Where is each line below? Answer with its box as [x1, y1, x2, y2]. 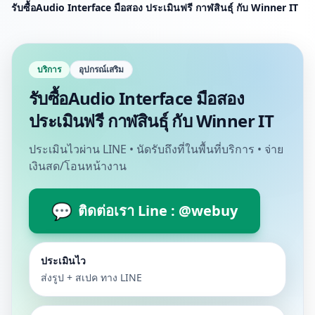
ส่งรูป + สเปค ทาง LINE [41, 271, 142, 284]
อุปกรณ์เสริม [79, 63, 124, 75]
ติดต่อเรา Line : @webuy [78, 201, 238, 220]
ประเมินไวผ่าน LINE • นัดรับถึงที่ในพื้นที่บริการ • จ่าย [29, 141, 283, 157]
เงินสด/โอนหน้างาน [29, 158, 127, 174]
